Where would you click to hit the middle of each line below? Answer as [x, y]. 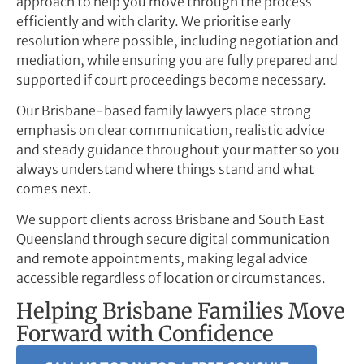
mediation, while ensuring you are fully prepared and [177, 60]
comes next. [54, 189]
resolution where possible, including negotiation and [178, 40]
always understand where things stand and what [165, 169]
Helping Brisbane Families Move [181, 310]
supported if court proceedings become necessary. [171, 79]
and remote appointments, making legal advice [162, 259]
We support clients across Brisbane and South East [171, 220]
